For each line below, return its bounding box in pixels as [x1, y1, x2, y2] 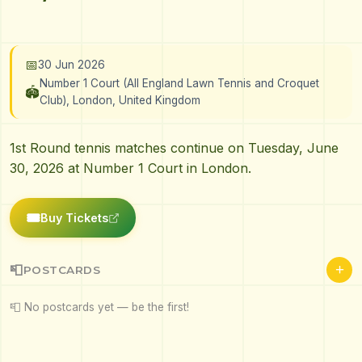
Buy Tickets [40, 211, 108, 225]
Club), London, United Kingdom [40, 94, 200, 107]
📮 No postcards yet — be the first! [10, 301, 189, 314]
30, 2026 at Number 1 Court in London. [10, 160, 251, 177]
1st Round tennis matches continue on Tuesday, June [10, 140, 339, 157]
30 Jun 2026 [38, 58, 105, 72]
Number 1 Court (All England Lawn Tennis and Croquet [40, 77, 319, 90]
